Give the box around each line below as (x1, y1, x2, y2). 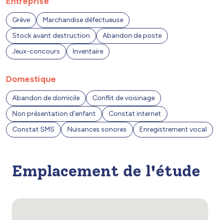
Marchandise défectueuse (43, 16, 123, 25)
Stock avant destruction (12, 31, 90, 40)
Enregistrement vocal (139, 125, 207, 134)
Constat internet (109, 110, 161, 118)
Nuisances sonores (67, 125, 127, 134)
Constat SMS (12, 125, 55, 134)
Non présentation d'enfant (12, 110, 96, 118)
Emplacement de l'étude (12, 162, 200, 181)
